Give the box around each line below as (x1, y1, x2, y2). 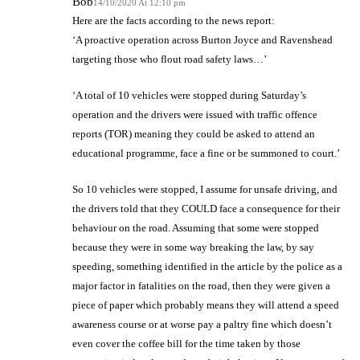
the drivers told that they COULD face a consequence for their (72, 202, 340, 215)
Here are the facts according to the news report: (72, 14, 275, 27)
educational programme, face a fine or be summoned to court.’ (72, 146, 340, 159)
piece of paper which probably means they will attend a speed (72, 298, 339, 311)
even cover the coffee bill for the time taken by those (72, 337, 301, 350)
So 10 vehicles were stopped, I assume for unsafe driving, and (72, 182, 337, 195)
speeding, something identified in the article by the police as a (72, 260, 342, 272)
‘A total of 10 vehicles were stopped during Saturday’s (72, 88, 306, 101)
